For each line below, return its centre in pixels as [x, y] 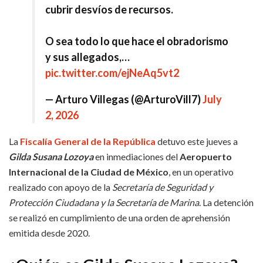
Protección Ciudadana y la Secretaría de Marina [104, 203]
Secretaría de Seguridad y [162, 187]
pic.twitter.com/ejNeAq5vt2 [112, 73]
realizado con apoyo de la [60, 187]
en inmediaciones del [136, 157]
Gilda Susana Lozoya [51, 157]
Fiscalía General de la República [88, 141]
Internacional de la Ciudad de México [89, 172]
